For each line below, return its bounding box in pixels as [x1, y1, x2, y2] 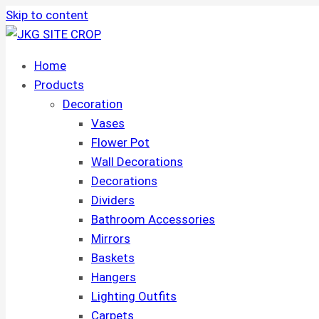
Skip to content [6, 8, 88, 22]
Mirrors [91, 231, 130, 246]
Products [34, 78, 84, 92]
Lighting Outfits [91, 289, 177, 303]
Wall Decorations [91, 155, 183, 169]
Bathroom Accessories [91, 212, 215, 226]
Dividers [91, 193, 135, 207]
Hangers [91, 270, 136, 284]
